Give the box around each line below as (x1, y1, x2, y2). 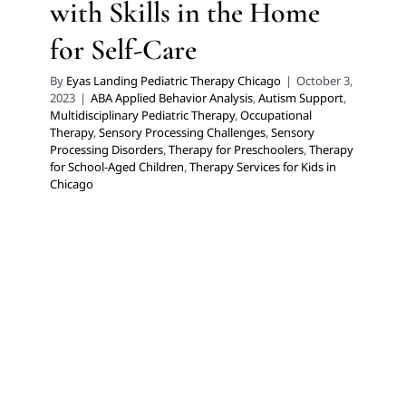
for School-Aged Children (50, 159, 184, 175)
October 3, (296, 72, 353, 89)
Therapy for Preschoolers (169, 141, 304, 158)
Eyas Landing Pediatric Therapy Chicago (66, 72, 281, 89)
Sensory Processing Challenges (99, 124, 266, 140)
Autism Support (258, 90, 343, 106)
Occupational (240, 107, 312, 123)
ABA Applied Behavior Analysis (91, 90, 253, 106)
